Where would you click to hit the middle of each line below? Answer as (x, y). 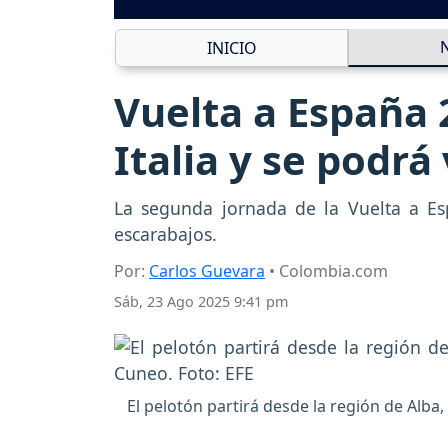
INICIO (231, 48)
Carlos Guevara (207, 271)
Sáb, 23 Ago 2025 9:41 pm (201, 302)
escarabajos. (168, 234)
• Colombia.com (326, 271)
